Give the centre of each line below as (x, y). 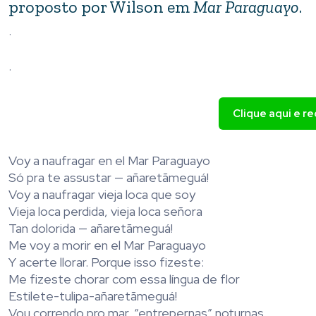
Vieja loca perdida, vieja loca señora (105, 212)
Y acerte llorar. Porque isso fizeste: (106, 262)
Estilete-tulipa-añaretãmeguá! (93, 296)
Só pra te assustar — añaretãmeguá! (109, 178)
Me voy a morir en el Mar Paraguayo (107, 245)
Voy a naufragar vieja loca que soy (102, 195)
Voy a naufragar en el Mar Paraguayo (109, 161)
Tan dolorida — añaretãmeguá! (91, 229)
